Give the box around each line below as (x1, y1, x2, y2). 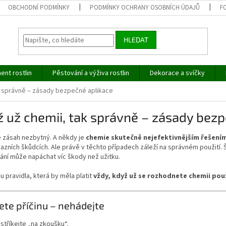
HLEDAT (124, 35, 149, 44)
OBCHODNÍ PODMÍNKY (8, 3, 70, 12)
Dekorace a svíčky (150, 68, 205, 78)
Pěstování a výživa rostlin (52, 68, 129, 78)
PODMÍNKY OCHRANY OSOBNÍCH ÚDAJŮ (90, 3, 200, 12)
